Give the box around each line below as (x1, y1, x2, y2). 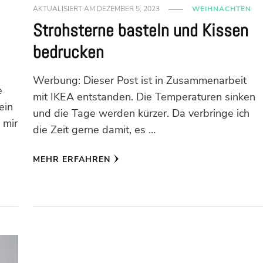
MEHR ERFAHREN (32, 154, 110, 166)
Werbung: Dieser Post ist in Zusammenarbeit (32, 73, 247, 88)
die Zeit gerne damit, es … (32, 123, 156, 137)
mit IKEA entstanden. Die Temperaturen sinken (32, 90, 255, 104)
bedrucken (32, 41, 104, 64)
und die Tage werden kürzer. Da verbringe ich (32, 106, 249, 121)
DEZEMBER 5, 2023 (96, 4, 160, 14)
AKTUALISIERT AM (32, 4, 97, 14)
